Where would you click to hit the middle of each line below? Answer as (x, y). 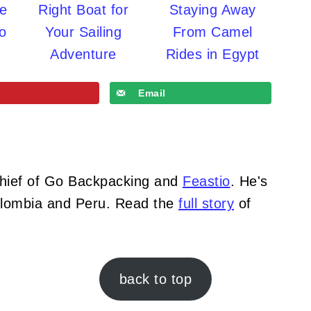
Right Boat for (84, 9)
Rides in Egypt (212, 54)
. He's (249, 181)
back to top (155, 279)
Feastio (207, 181)
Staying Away (212, 9)
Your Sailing (84, 32)
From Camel (212, 32)
